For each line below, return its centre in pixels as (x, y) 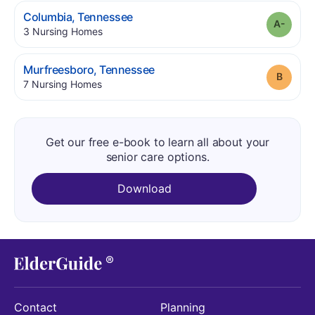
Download (144, 188)
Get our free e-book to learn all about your (157, 142)
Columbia (48, 17)
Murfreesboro (59, 70)
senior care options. (157, 157)
